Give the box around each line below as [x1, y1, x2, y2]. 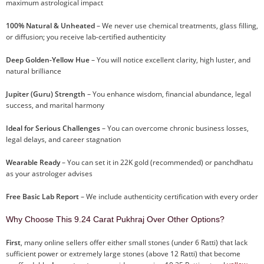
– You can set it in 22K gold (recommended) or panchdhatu [60, 157, 253, 167]
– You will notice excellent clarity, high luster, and [90, 54, 250, 65]
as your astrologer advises [6, 168, 93, 179]
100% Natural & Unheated [6, 20, 95, 31]
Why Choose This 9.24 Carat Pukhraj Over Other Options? [6, 214, 225, 224]
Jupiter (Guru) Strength [6, 88, 85, 99]
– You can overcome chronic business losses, [100, 123, 249, 133]
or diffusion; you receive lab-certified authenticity [6, 31, 166, 42]
